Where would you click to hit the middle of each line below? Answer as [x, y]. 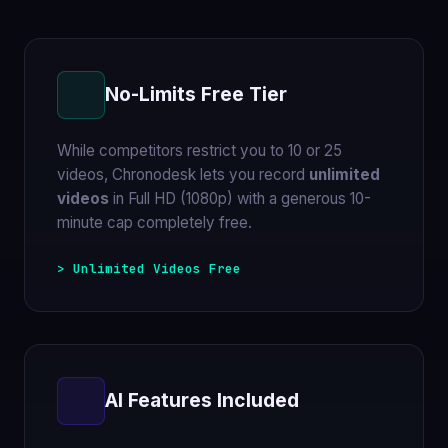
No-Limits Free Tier [196, 94]
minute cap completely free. [154, 222]
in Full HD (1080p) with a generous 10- [240, 198]
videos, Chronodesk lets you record [183, 174]
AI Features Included [202, 400]
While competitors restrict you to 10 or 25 [199, 150]
